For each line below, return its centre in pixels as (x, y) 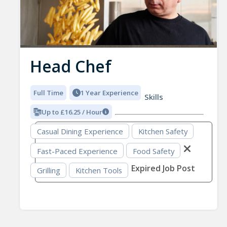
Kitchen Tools (99, 171)
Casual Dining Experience (80, 131)
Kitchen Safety (163, 131)
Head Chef (70, 66)
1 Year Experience (109, 93)
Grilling (48, 171)
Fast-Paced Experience (77, 151)
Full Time (49, 93)
